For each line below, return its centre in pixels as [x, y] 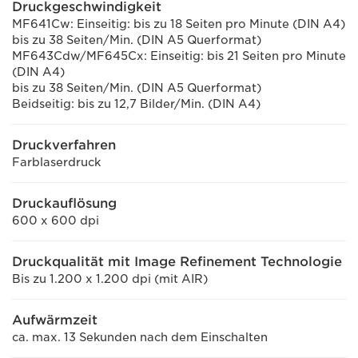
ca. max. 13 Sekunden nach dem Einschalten [140, 337]
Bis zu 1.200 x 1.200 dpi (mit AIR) [110, 279]
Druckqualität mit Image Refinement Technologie [177, 262]
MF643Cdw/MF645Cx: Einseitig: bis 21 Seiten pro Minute [179, 56]
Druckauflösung [64, 203]
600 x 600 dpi [56, 221]
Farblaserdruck [56, 162]
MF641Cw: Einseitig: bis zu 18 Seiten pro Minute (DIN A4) [179, 24]
